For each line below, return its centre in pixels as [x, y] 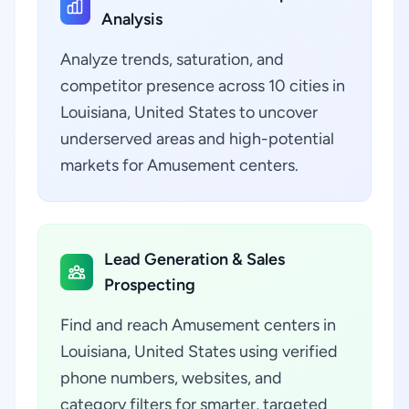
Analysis [131, 19]
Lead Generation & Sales [194, 259]
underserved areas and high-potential [197, 139]
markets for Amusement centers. [179, 165]
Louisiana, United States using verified [199, 351]
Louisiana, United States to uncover [189, 112]
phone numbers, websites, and [171, 378]
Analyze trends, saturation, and [172, 59]
